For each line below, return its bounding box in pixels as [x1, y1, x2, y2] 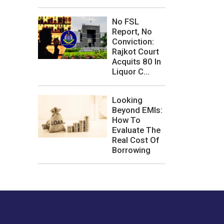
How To [112, 114, 140, 125]
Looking [112, 94, 142, 105]
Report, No [112, 26, 152, 37]
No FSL [112, 16, 139, 27]
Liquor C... [112, 66, 149, 77]
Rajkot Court [112, 46, 159, 57]
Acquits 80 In [112, 56, 161, 67]
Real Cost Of [112, 134, 159, 145]
